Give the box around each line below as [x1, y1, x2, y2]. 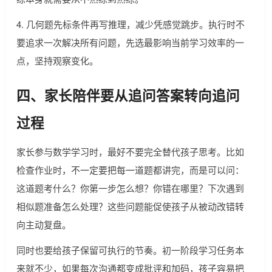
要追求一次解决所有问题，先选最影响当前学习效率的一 [16, 36, 244, 49]
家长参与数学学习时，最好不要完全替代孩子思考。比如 [16, 145, 244, 158]
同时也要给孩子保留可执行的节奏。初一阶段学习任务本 [16, 243, 244, 257]
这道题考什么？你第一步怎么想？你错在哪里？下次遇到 [16, 182, 244, 195]
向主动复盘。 [16, 218, 71, 231]
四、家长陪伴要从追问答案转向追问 [16, 86, 240, 106]
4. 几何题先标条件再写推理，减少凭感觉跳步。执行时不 [16, 18, 245, 31]
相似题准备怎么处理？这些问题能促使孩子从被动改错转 [16, 200, 244, 213]
